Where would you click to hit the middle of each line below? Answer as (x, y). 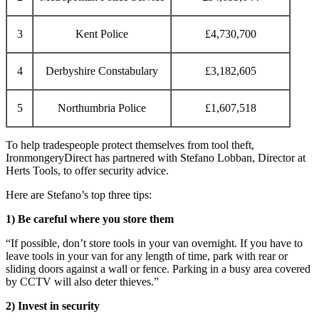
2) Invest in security (53, 305)
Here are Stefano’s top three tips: (79, 194)
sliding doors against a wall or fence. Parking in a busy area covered (158, 268)
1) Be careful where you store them (90, 219)
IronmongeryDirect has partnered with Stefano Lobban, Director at (156, 157)
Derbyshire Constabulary (102, 70)
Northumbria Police (102, 108)
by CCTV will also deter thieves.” (82, 281)
